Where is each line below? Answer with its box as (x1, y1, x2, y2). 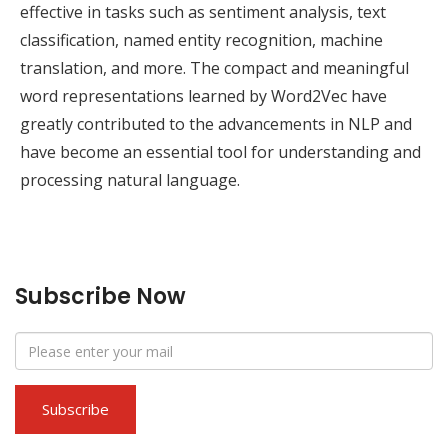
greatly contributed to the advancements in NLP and (20, 113, 412, 136)
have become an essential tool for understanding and (20, 141, 421, 164)
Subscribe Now (15, 281, 186, 313)
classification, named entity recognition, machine (20, 29, 383, 52)
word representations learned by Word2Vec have (20, 85, 387, 108)
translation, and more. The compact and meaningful (20, 57, 409, 80)
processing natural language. (20, 169, 240, 192)
